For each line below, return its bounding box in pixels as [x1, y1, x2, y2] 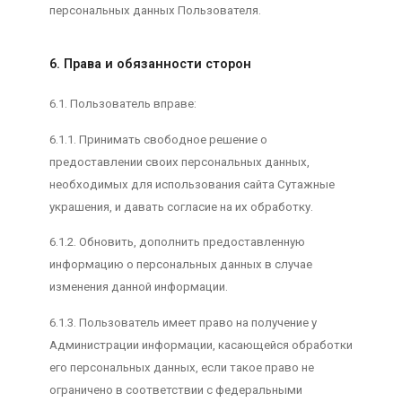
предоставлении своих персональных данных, [48, 154, 310, 169]
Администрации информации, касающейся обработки [48, 337, 353, 352]
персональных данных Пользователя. [48, 4, 261, 17]
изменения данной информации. [48, 280, 228, 294]
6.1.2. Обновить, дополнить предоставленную [48, 235, 305, 249]
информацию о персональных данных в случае [48, 258, 312, 272]
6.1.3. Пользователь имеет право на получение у [48, 315, 317, 329]
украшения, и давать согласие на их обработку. [48, 199, 313, 214]
